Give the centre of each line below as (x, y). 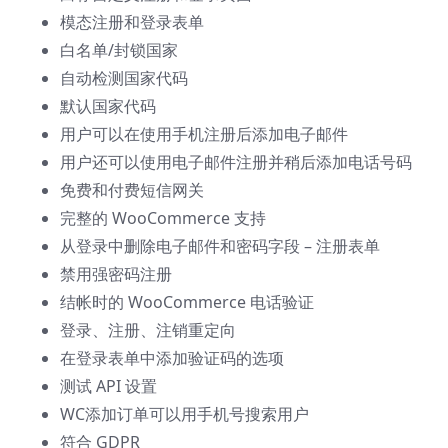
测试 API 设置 (108, 386)
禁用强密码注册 (116, 274)
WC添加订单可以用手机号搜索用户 (184, 414)
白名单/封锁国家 (119, 50)
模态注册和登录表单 (132, 22)
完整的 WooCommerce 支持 (163, 218)
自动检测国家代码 (124, 78)
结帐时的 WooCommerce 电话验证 (187, 302)
